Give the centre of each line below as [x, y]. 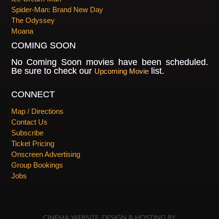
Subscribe [27, 133]
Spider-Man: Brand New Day [57, 10]
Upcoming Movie [121, 71]
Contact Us [29, 122]
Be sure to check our [53, 71]
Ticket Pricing [33, 144]
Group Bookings [37, 165]
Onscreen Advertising [45, 154]
